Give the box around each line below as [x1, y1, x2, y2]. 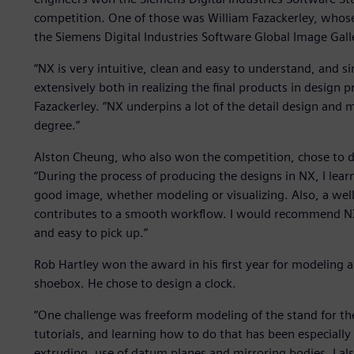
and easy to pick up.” [33, 225, 148, 241]
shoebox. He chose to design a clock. [33, 276, 236, 292]
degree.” [33, 118, 80, 134]
